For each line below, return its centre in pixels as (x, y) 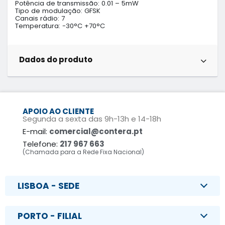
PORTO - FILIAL (50, 216)
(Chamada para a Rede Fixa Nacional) (83, 152)
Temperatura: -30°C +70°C (60, 26)
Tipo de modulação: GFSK (58, 11)
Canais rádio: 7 (40, 18)
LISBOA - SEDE (48, 186)
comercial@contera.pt (96, 131)
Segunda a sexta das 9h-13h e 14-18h (92, 119)
